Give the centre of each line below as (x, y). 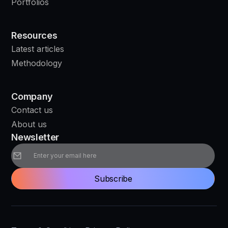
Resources (34, 35)
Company (32, 96)
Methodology (37, 63)
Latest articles (38, 49)
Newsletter (35, 137)
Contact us (32, 110)
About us (29, 124)
